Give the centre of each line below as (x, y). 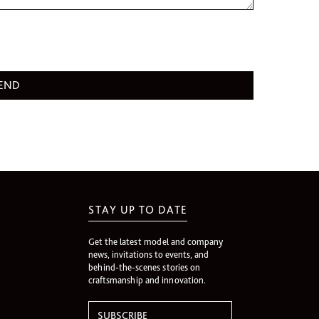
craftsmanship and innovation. (147, 280)
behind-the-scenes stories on (144, 267)
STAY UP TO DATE (138, 210)
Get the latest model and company (156, 242)
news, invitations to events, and (148, 255)
